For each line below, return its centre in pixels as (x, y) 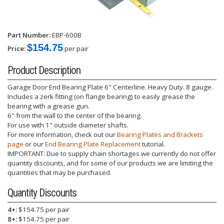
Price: (16, 49)
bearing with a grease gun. (48, 106)
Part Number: (29, 35)
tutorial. (153, 144)
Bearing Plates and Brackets (160, 135)
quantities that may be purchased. (59, 173)
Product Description (44, 70)
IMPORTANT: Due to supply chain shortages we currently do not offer (112, 154)
